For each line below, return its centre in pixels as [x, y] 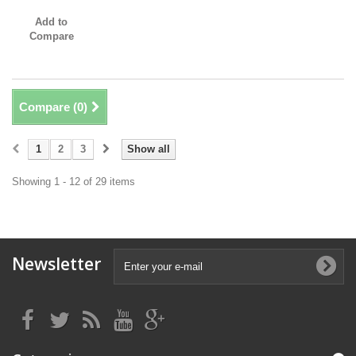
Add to [52, 22]
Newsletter [56, 264]
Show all [149, 149]
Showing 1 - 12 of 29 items [74, 182]
